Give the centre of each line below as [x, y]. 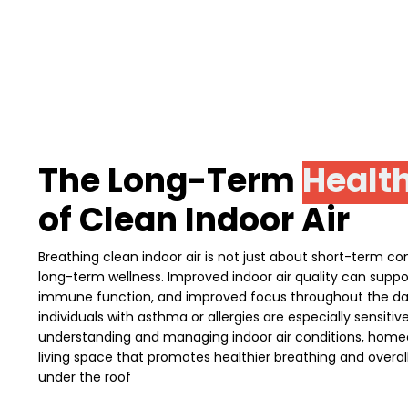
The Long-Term [170, 181]
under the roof [85, 377]
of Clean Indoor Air [194, 220]
